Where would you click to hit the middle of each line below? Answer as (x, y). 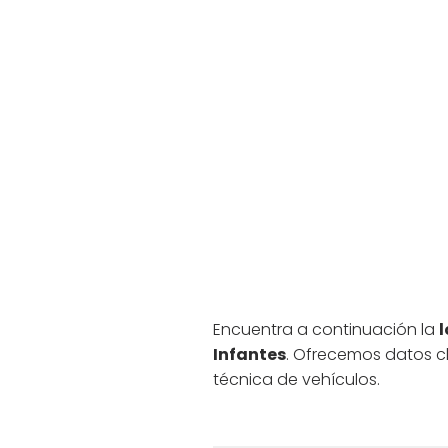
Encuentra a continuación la (326, 329)
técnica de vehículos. (296, 379)
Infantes (249, 354)
